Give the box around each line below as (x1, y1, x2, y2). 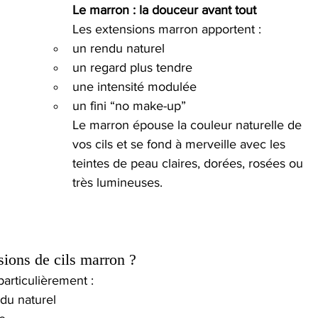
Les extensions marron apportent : (72, 22, 261, 37)
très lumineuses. (72, 175, 163, 190)
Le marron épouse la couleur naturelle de (72, 118, 305, 133)
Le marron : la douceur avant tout (72, 3, 256, 18)
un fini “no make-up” (72, 99, 186, 114)
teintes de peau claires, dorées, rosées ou (72, 156, 307, 171)
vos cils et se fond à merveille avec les (72, 137, 289, 152)
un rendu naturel (72, 41, 165, 56)
